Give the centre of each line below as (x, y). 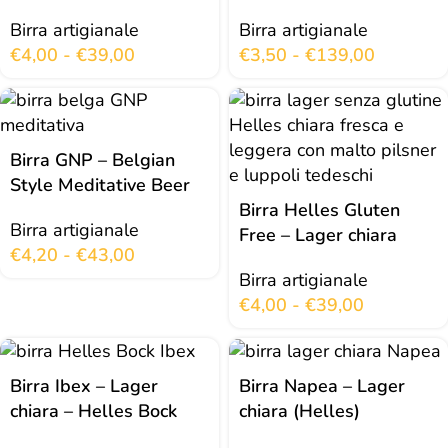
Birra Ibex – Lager (84, 386)
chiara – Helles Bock (93, 411)
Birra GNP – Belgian (92, 160)
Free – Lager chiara (318, 235)
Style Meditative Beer (100, 185)
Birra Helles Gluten (319, 210)
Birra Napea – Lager (322, 386)
